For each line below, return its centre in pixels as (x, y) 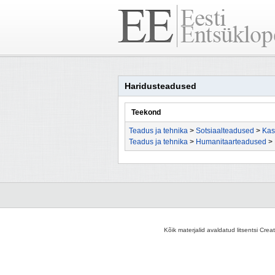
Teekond (146, 112)
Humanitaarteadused (231, 142)
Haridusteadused (161, 86)
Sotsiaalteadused (225, 131)
